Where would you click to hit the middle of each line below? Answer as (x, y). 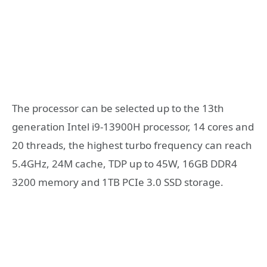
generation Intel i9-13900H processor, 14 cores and (133, 127)
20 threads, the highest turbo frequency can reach (132, 145)
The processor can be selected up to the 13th (118, 108)
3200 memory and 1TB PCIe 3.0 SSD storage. (118, 182)
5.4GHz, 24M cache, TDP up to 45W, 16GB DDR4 (125, 164)
